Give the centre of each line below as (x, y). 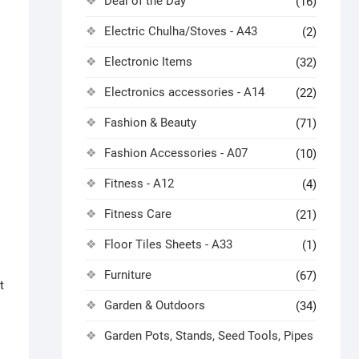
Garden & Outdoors (155, 305)
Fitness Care (138, 214)
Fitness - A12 (139, 184)
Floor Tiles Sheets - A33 (168, 244)
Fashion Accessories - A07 (176, 153)
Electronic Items (148, 62)
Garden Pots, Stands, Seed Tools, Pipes (209, 336)
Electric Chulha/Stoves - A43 (181, 31)
